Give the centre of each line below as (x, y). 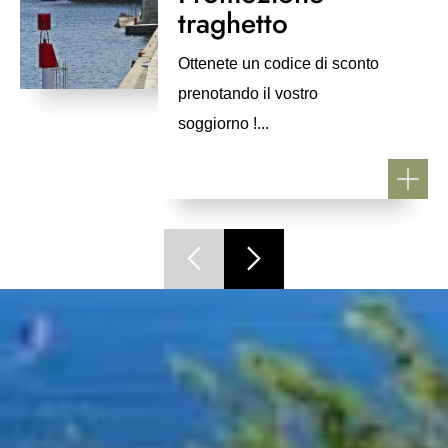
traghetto (233, 23)
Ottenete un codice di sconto (278, 63)
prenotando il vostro (248, 93)
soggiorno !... (223, 123)
